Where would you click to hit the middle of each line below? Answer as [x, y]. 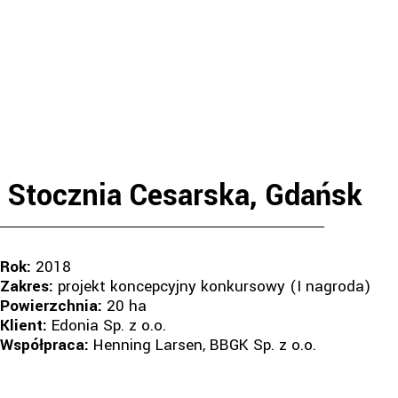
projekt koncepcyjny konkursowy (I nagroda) [214, 287]
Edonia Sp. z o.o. [107, 326]
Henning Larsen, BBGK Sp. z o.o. [203, 345]
